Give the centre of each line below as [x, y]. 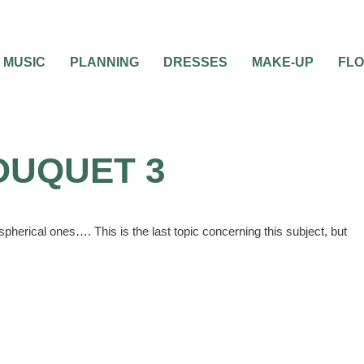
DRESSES [195, 62]
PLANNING [104, 62]
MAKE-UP [283, 62]
